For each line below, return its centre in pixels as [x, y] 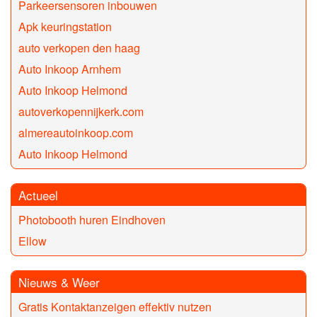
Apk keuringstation [65, 27]
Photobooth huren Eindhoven [92, 220]
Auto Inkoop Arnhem [70, 69]
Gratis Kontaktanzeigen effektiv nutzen [115, 307]
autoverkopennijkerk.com [81, 112]
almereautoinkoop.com [76, 133]
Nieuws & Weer [59, 282]
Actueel [38, 195]
